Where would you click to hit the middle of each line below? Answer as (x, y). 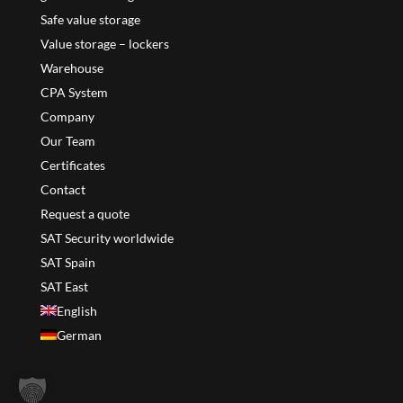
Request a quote (85, 213)
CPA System (74, 92)
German (79, 335)
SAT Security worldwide (107, 237)
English (76, 310)
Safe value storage (90, 19)
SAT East (64, 286)
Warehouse (72, 67)
